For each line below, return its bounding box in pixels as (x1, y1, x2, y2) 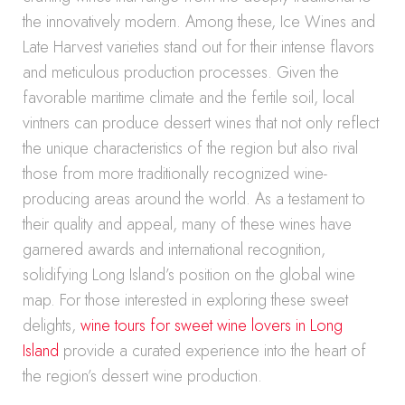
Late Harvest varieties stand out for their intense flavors (23, 35, 374, 59)
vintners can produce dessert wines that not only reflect (23, 111, 379, 135)
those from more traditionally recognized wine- (23, 162, 327, 185)
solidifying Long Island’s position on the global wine (23, 263, 355, 287)
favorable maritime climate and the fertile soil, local (23, 86, 354, 109)
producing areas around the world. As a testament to (23, 187, 365, 211)
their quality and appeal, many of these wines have (23, 212, 352, 236)
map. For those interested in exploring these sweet (23, 288, 348, 312)
